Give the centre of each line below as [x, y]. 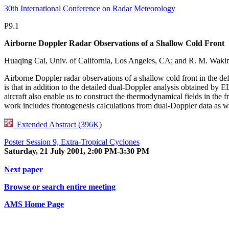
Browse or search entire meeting [60, 187]
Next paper [24, 169]
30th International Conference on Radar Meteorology [90, 8]
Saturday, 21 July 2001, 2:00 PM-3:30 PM [77, 151]
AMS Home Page [34, 204]
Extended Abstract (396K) [57, 124]
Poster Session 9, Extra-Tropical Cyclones [72, 142]
